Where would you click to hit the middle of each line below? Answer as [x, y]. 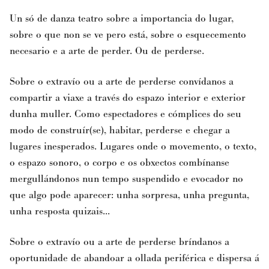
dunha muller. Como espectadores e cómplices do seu [125, 113]
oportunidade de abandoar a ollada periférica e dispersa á [134, 258]
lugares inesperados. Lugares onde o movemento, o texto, [133, 146]
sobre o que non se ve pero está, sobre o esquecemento [128, 34]
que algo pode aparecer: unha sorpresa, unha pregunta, [129, 195]
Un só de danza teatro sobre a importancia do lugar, [122, 18]
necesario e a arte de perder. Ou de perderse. [108, 50]
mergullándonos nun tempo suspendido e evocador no [126, 178]
